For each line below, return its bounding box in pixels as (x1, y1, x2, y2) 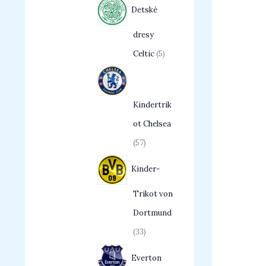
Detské (131, 5, 157, 15)
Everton (131, 253, 161, 264)
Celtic (133, 49, 154, 59)
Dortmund (133, 208, 172, 218)
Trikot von (133, 189, 173, 199)
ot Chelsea (133, 119, 171, 129)
